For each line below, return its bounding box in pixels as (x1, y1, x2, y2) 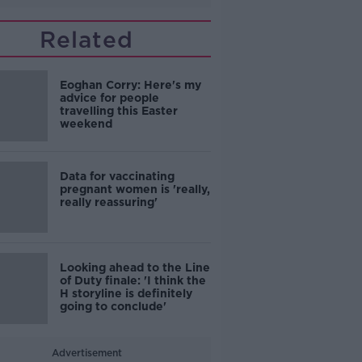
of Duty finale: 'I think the (59, 274, 206, 287)
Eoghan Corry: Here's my (59, 78, 201, 91)
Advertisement (51, 347, 122, 359)
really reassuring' (59, 196, 158, 208)
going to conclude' (59, 300, 166, 313)
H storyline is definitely (59, 287, 192, 300)
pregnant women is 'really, (59, 183, 210, 196)
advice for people (59, 91, 159, 104)
